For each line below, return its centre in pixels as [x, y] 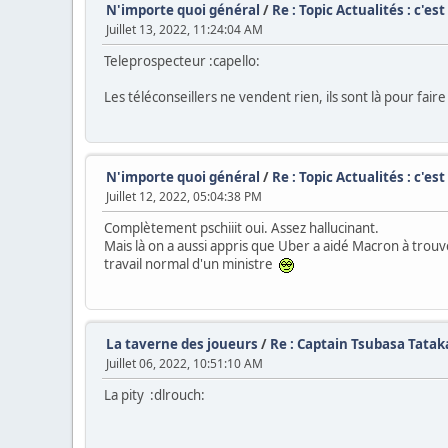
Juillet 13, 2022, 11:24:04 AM [184, 29]
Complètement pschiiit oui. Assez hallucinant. [241, 227]
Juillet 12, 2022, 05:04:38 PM [184, 196]
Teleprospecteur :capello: [182, 60]
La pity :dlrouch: [154, 394]
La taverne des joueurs [182, 343]
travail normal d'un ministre [191, 263]
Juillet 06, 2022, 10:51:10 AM [184, 363]
